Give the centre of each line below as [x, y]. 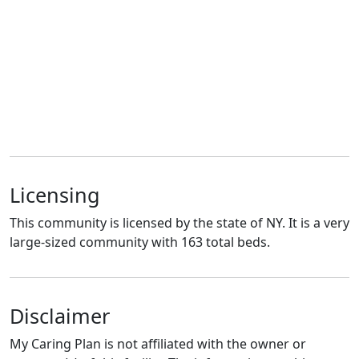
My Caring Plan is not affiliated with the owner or [158, 343]
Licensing [55, 194]
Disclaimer [60, 315]
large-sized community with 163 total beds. [140, 242]
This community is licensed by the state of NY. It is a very [179, 222]
